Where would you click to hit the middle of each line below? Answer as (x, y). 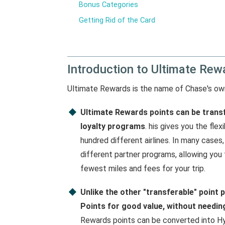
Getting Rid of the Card (117, 20)
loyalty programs (113, 127)
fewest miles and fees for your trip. (143, 169)
